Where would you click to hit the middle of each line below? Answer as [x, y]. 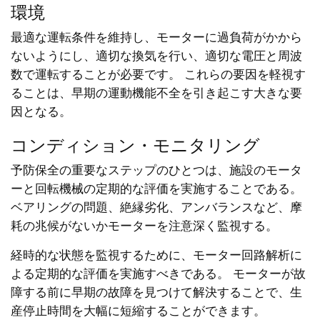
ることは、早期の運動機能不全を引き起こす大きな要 [156, 93]
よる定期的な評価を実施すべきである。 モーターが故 [158, 274]
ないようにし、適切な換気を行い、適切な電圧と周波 [156, 56]
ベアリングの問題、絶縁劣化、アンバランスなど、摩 [156, 207]
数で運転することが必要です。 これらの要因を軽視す [158, 75]
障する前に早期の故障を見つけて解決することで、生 [156, 292]
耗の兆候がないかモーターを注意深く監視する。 [144, 226]
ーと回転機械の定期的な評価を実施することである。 [156, 189]
